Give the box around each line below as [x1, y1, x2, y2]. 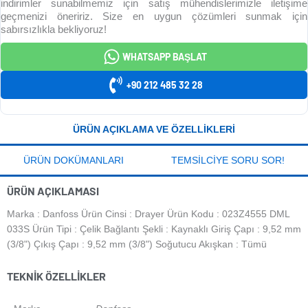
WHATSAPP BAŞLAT [122, 50, 207, 63]
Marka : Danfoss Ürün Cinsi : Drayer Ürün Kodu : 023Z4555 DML [7, 208, 289, 220]
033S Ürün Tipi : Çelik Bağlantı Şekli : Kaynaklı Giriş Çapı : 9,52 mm [7, 223, 301, 235]
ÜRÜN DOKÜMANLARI [23, 155, 124, 166]
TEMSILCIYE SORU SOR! [170, 155, 285, 166]
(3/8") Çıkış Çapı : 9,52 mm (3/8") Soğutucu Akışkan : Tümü [7, 239, 267, 250]
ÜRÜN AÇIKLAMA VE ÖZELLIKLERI [73, 124, 235, 135]
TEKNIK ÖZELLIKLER [7, 269, 106, 283]
